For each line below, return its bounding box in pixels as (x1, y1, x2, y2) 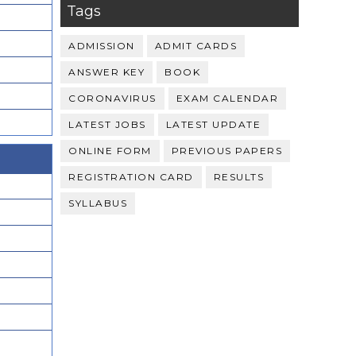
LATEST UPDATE (165, 118, 261, 130)
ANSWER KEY (68, 65, 145, 78)
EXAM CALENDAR (176, 91, 278, 104)
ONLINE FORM (68, 144, 152, 157)
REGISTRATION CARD (68, 170, 194, 183)
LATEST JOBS (68, 118, 146, 130)
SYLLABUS (68, 196, 127, 209)
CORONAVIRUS (68, 91, 157, 104)
